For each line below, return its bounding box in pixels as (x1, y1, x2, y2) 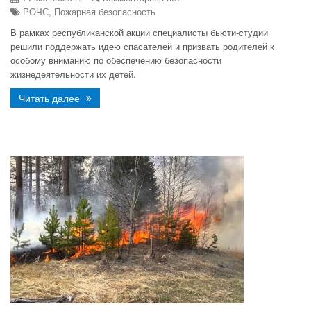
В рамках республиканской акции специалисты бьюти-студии (10, 26, 268, 39)
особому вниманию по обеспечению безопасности (10, 53, 221, 67)
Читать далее (19, 91, 83, 105)
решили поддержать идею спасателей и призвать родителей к (10, 40, 274, 53)
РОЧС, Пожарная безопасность (20, 5, 155, 18)
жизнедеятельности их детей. (10, 67, 136, 81)
